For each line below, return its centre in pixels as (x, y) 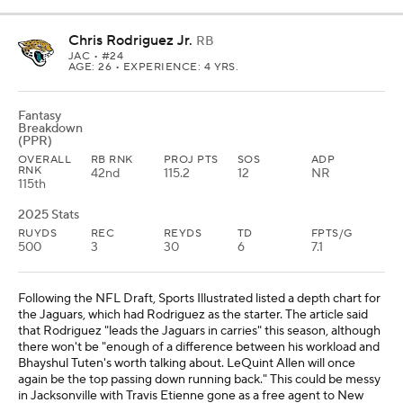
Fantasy (40, 116)
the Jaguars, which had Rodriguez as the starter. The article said (193, 315)
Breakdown (50, 129)
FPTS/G (332, 233)
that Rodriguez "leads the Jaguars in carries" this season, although (199, 331)
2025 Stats (49, 215)
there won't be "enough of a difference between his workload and (199, 347)
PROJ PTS (191, 160)
